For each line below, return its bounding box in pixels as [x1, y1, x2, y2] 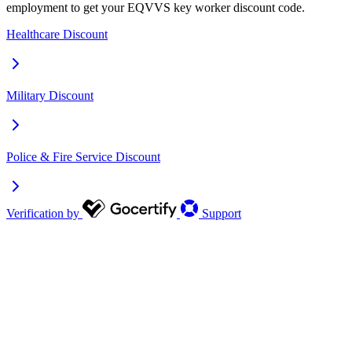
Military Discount [6, 88, 93, 102]
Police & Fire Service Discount [6, 149, 160, 163]
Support [202, 206, 241, 220]
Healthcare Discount [6, 27, 108, 41]
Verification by [6, 206, 79, 220]
